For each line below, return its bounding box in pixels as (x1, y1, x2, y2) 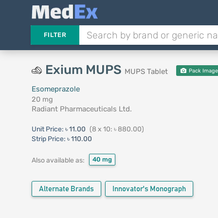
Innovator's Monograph (112, 185, 186, 193)
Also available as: (31, 156, 85, 164)
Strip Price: (31, 135, 66, 143)
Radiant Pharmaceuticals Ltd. (31, 105, 132, 113)
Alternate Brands (38, 185, 94, 193)
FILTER (43, 31, 66, 38)
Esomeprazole (31, 85, 80, 93)
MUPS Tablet (124, 67, 168, 76)
